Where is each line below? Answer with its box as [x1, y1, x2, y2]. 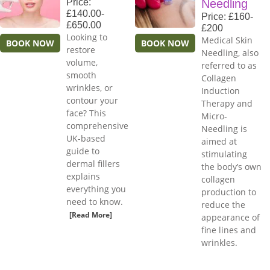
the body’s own [201, 161, 262, 173]
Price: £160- [201, 11, 253, 22]
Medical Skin [201, 34, 253, 46]
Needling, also [201, 47, 259, 59]
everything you [66, 183, 126, 195]
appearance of [201, 212, 260, 224]
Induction [201, 85, 240, 97]
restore [66, 44, 95, 56]
